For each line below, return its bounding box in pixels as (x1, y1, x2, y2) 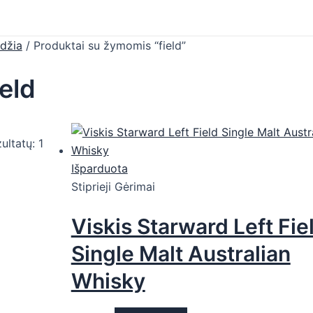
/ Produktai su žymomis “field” (22, 38, 186, 53)
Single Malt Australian (71, 241, 291, 267)
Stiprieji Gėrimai (71, 180, 155, 194)
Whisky (71, 268, 145, 294)
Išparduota (71, 161, 128, 176)
